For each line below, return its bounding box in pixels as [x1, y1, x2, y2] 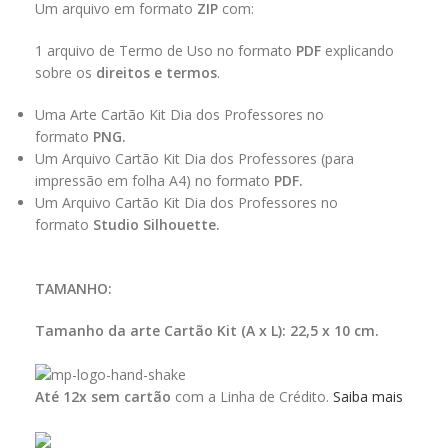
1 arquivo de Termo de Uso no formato [35, 41, 296, 61]
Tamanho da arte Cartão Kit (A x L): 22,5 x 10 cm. [35, 321, 379, 341]
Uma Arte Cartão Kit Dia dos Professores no [35, 105, 324, 125]
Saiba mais [333, 386, 403, 406]
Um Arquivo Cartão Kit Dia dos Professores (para [35, 149, 354, 169]
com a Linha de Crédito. [171, 386, 329, 406]
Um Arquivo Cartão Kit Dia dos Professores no [35, 193, 338, 213]
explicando [325, 41, 394, 61]
